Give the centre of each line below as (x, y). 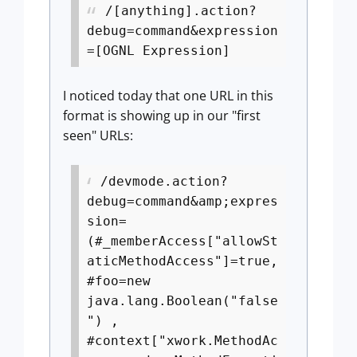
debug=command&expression (182, 31)
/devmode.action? (164, 181)
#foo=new (119, 281)
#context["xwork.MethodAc (182, 341)
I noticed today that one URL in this (168, 96)
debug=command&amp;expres (182, 201)
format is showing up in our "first (162, 116)
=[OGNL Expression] (159, 51)
